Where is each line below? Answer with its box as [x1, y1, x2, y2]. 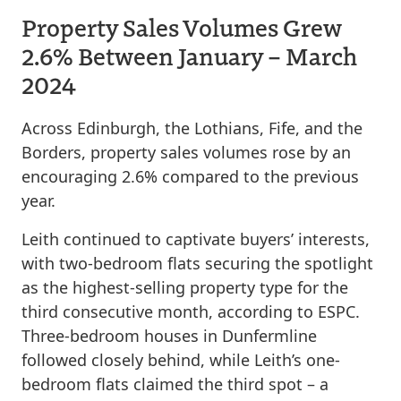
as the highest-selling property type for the [21, 277, 348, 298]
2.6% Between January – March [21, 39, 357, 72]
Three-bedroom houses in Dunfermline [21, 325, 317, 346]
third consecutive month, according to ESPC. [21, 301, 360, 322]
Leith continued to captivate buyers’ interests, [21, 228, 370, 250]
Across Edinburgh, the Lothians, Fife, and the [21, 117, 363, 139]
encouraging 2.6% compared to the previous [21, 166, 359, 187]
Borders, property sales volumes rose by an [21, 141, 351, 163]
